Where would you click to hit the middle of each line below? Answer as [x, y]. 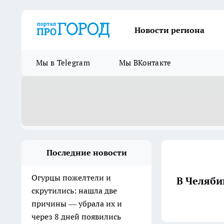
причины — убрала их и [77, 203]
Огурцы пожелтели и [71, 177]
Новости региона [169, 30]
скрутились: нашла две [74, 190]
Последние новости [86, 152]
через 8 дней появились [76, 216]
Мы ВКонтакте [145, 63]
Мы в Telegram [63, 63]
